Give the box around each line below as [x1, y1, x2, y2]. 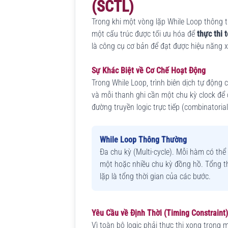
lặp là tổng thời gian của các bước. [100, 171, 211, 181]
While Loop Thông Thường [100, 134, 187, 145]
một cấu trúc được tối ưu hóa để [92, 28, 197, 39]
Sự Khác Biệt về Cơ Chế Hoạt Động [92, 65, 206, 75]
